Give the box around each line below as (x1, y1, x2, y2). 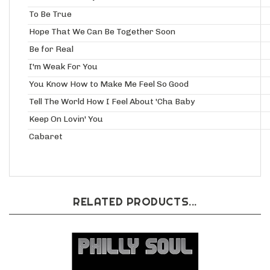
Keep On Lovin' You (29, 115, 103, 125)
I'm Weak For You (29, 62, 98, 73)
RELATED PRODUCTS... (73, 195, 197, 210)
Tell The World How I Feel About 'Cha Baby (29, 97, 195, 108)
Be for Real (29, 45, 74, 55)
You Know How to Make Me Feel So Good (29, 80, 189, 90)
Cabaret (29, 132, 63, 143)
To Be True (29, 10, 72, 20)
